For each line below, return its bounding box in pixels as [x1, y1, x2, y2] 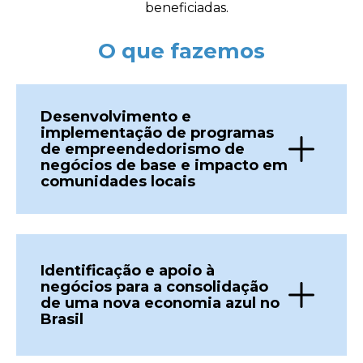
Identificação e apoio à [41, 262, 215, 280]
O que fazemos [98, 38, 265, 64]
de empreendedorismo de [41, 140, 245, 158]
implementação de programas [41, 124, 274, 142]
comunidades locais [41, 173, 195, 190]
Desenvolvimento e [41, 108, 191, 126]
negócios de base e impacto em [41, 156, 288, 174]
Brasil [41, 310, 83, 328]
